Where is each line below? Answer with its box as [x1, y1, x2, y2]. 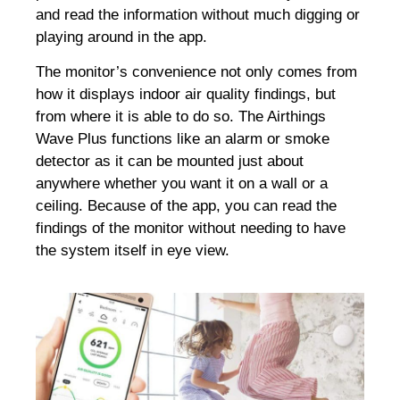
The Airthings [234, 108, 326, 126]
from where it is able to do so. [36, 108, 234, 126]
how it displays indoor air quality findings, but [36, 86, 336, 104]
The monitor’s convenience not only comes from [36, 63, 357, 81]
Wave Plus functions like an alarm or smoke [36, 130, 329, 148]
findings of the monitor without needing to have [36, 220, 346, 237]
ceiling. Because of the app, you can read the [36, 197, 337, 215]
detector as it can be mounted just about [36, 153, 304, 171]
